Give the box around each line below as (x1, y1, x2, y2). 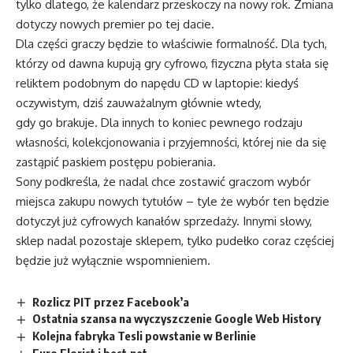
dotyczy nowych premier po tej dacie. (16, 16, 214, 32)
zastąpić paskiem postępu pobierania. (16, 154, 216, 169)
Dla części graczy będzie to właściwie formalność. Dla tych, (16, 35, 327, 51)
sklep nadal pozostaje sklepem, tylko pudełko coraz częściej (16, 232, 334, 248)
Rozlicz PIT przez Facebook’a (32, 294, 190, 309)
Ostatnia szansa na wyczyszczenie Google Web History (32, 311, 321, 326)
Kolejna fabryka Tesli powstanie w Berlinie (32, 329, 257, 344)
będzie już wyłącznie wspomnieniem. (16, 252, 210, 268)
